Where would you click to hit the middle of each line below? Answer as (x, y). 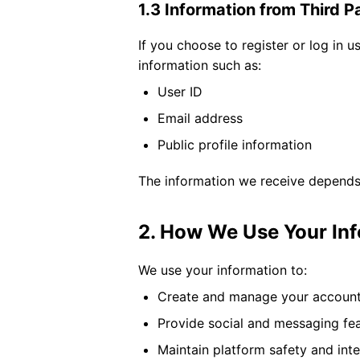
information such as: (200, 65)
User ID (180, 92)
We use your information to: (223, 270)
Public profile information (235, 145)
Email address (200, 118)
